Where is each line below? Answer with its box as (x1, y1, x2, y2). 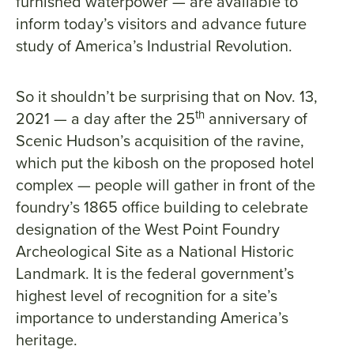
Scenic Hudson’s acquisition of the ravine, (16, 129, 304, 153)
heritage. (16, 328, 77, 352)
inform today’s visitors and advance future (16, 12, 307, 36)
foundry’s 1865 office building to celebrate (16, 195, 308, 219)
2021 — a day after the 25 (16, 107, 195, 130)
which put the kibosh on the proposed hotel (16, 151, 314, 175)
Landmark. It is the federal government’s (16, 262, 294, 285)
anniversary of (205, 107, 307, 130)
